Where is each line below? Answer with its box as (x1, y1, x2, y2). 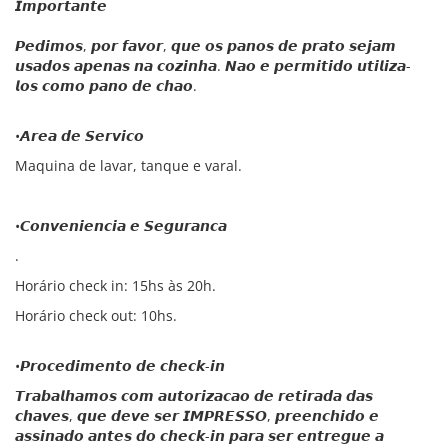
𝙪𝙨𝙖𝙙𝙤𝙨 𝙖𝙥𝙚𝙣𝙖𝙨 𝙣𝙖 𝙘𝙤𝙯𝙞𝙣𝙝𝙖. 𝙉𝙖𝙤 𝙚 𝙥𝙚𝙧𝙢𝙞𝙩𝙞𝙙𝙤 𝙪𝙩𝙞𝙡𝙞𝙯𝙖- (15, 56, 411, 75)
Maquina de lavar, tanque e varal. (15, 156, 242, 175)
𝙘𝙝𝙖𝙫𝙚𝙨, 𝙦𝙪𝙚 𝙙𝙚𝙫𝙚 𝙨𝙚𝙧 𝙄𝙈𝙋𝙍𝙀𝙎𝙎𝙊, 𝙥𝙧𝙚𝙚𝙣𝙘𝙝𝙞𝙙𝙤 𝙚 (15, 406, 379, 425)
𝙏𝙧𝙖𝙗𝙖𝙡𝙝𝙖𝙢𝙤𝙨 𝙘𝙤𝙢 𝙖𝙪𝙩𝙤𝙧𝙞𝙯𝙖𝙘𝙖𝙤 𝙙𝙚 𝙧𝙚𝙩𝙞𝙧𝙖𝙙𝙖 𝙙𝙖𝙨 (15, 386, 373, 405)
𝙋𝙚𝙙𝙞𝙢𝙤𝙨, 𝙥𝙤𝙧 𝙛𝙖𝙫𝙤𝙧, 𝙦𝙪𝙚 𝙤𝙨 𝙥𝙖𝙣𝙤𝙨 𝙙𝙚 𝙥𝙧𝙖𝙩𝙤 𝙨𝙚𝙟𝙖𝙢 (15, 36, 396, 55)
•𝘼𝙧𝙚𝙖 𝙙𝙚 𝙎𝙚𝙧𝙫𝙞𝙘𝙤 (15, 126, 144, 145)
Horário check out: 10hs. (15, 306, 177, 325)
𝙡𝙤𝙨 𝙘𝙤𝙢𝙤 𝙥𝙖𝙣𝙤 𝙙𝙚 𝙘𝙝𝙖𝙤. (15, 76, 197, 95)
